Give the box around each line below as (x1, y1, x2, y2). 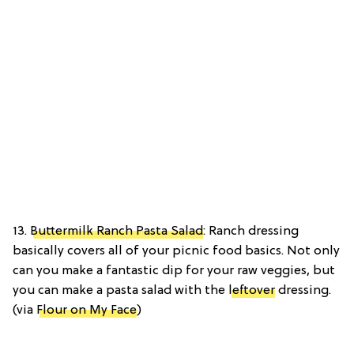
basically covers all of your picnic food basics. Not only (13, 244, 340, 259)
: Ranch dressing (203, 224, 299, 239)
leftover (228, 284, 275, 299)
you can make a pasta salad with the (13, 284, 228, 299)
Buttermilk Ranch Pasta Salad (30, 224, 203, 239)
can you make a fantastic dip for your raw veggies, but (13, 264, 335, 279)
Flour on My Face (36, 303, 137, 318)
